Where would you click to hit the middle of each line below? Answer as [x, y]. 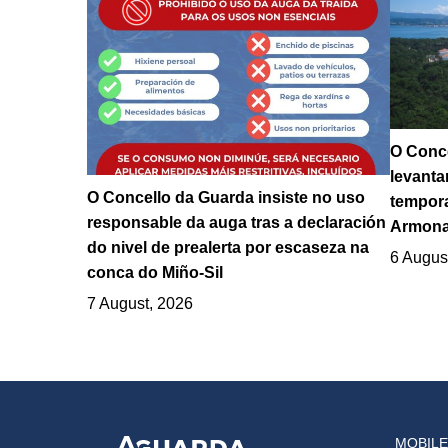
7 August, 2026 [140, 304]
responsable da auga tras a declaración [236, 223]
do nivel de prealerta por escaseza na [228, 248]
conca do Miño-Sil [155, 273]
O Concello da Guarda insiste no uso [226, 198]
